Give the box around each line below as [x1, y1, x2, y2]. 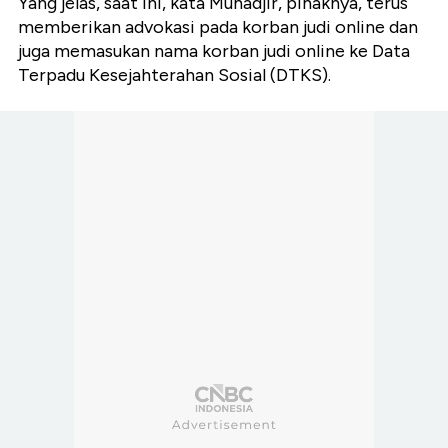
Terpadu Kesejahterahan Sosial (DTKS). [18, 64, 331, 87]
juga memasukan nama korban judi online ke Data [18, 40, 410, 63]
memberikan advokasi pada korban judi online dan [18, 16, 418, 39]
